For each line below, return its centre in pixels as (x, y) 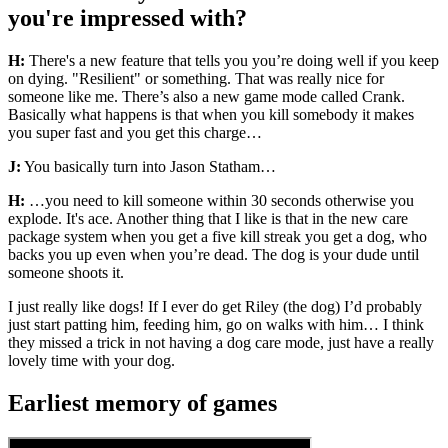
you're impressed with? (127, 18)
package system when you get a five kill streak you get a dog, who (217, 237)
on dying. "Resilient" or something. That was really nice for (196, 79)
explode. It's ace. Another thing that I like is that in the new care (208, 219)
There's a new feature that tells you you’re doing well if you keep (232, 61)
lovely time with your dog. (91, 361)
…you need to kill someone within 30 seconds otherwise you (219, 201)
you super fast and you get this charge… (135, 133)
